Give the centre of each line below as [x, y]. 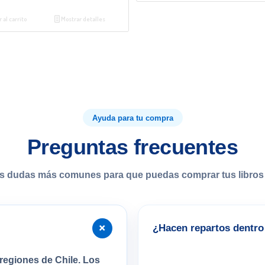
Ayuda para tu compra [132, 118]
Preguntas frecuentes [132, 147]
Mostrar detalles [83, 19]
